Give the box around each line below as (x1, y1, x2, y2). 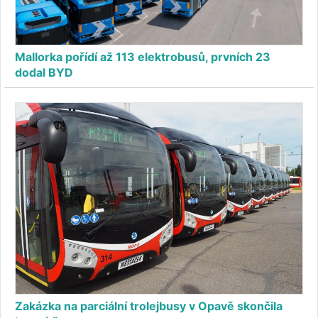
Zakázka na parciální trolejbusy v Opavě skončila (15, 299, 283, 314)
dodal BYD (15, 65, 73, 79)
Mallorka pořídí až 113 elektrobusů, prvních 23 (15, 49, 270, 64)
